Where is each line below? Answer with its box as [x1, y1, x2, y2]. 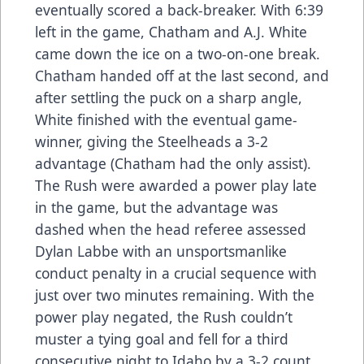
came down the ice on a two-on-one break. [35, 44, 320, 64]
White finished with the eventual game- [35, 110, 297, 130]
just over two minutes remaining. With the [35, 285, 314, 305]
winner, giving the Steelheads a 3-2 [35, 132, 268, 152]
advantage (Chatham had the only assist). [35, 154, 311, 174]
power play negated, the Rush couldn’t [35, 307, 292, 327]
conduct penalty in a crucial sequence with [35, 263, 317, 284]
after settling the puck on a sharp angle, [35, 88, 302, 108]
